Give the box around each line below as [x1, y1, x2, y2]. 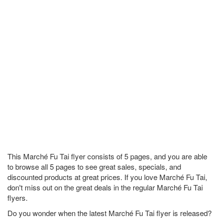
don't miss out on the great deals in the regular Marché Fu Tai [7, 182, 203, 193]
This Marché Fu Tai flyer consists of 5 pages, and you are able [7, 151, 207, 162]
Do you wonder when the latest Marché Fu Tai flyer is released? [7, 208, 212, 219]
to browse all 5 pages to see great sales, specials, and [7, 161, 181, 172]
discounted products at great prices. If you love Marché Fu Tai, [7, 172, 207, 183]
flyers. [7, 192, 28, 203]
